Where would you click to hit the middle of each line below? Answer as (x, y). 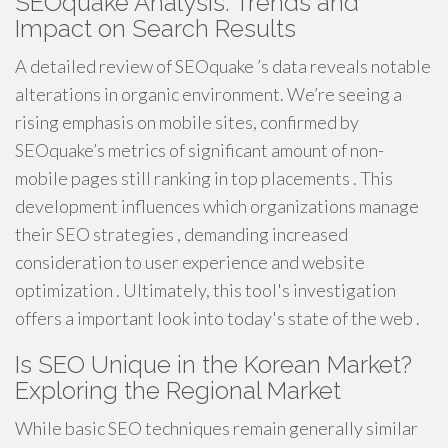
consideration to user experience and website (190, 262)
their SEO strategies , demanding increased (181, 234)
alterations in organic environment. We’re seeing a (208, 94)
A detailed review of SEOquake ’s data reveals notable (223, 66)
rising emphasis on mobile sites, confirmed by (187, 122)
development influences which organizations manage (217, 206)
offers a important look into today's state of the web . (217, 318)
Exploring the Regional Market (178, 390)
